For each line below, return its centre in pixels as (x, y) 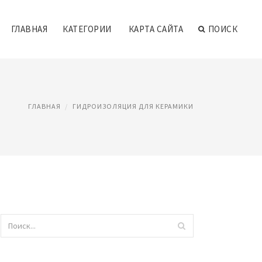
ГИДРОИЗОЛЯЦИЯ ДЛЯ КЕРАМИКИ (133, 106)
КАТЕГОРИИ (87, 29)
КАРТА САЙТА (156, 29)
